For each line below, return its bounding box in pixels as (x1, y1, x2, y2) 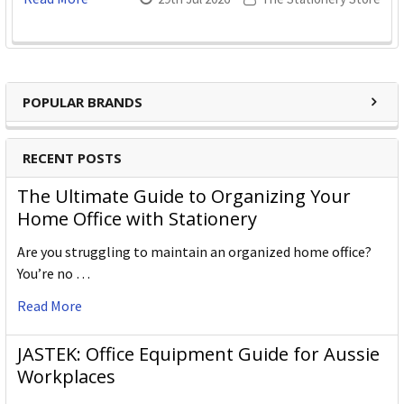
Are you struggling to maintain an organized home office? (17, 243, 372, 262)
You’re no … (17, 264, 90, 283)
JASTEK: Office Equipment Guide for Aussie (17, 342, 380, 367)
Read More (17, 297, 82, 316)
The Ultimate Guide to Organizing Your (17, 184, 351, 209)
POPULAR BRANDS (23, 93, 142, 112)
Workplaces (17, 364, 115, 390)
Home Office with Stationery (17, 207, 257, 232)
